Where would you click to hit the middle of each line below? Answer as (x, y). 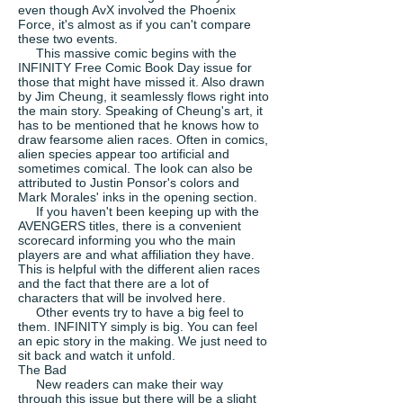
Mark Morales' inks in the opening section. (138, 197)
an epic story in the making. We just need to (143, 341)
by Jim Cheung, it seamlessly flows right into (143, 96)
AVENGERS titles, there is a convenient (130, 226)
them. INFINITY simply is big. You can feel (138, 327)
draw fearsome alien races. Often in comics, (143, 139)
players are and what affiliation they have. (136, 255)
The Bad (42, 370)
